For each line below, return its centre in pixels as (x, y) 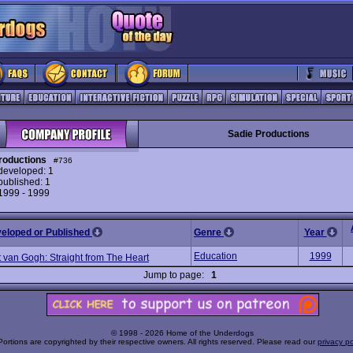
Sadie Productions (268, 134)
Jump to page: (177, 275)
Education (216, 256)
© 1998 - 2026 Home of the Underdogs (182, 333)
